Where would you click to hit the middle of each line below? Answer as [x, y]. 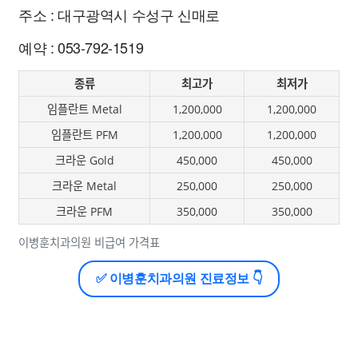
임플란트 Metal [84, 109]
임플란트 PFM [84, 135]
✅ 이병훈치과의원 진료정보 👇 [179, 278]
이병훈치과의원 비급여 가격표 [89, 243]
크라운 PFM [84, 211]
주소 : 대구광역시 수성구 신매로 [119, 14]
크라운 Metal [84, 186]
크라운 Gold [84, 160]
